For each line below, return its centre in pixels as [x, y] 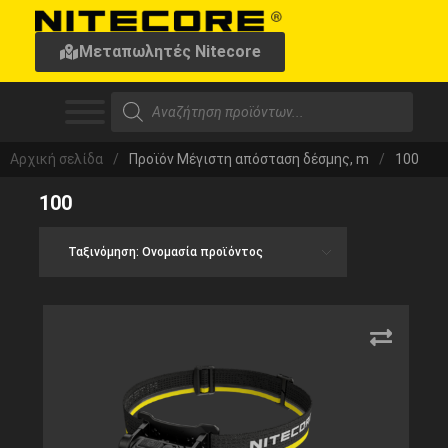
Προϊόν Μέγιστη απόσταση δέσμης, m [249, 159]
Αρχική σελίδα [56, 159]
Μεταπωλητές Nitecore [170, 51]
